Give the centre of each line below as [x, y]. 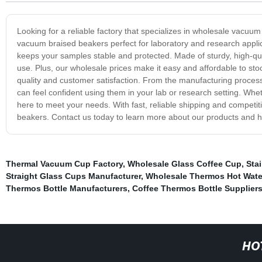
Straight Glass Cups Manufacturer [73, 176]
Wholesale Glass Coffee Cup [184, 163]
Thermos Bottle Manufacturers [66, 188]
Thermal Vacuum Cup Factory [64, 163]
